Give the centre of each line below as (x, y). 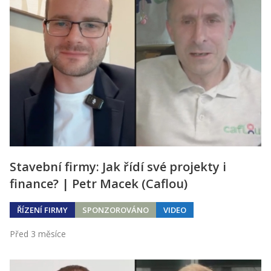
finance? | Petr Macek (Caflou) (99, 184)
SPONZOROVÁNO (116, 210)
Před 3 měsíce (38, 234)
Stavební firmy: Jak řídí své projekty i (118, 167)
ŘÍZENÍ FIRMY (42, 210)
